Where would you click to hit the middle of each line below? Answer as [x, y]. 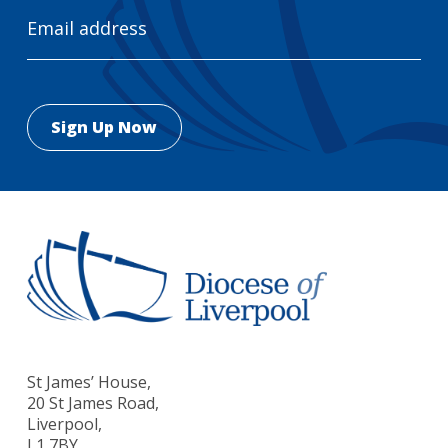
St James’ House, [88, 381]
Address [60, 28]
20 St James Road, [94, 402]
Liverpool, [64, 423]
